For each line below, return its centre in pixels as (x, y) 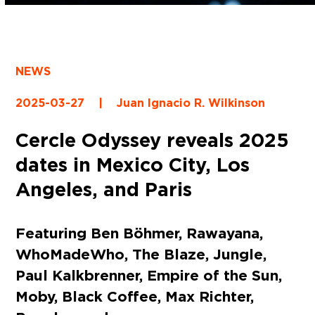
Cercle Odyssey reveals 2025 (153, 140)
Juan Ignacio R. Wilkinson (191, 103)
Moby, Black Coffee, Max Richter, (135, 296)
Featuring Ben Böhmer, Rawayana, (140, 233)
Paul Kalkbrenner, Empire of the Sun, (149, 275)
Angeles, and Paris (104, 189)
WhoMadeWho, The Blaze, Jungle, (141, 254)
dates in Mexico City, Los (133, 164)
